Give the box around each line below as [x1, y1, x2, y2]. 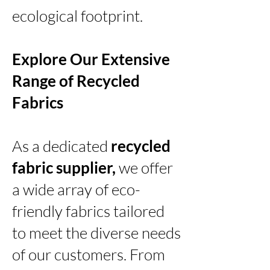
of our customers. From [12, 244, 165, 264]
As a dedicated [12, 136, 111, 155]
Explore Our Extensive [12, 49, 170, 69]
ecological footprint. [12, 5, 143, 25]
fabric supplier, [12, 157, 116, 177]
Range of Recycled [12, 71, 140, 90]
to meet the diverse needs [12, 222, 181, 242]
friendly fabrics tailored [12, 201, 165, 221]
